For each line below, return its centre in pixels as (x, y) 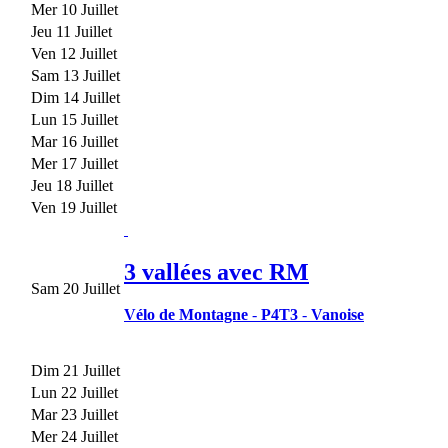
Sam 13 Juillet (75, 75)
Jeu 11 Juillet (71, 31)
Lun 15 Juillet (74, 119)
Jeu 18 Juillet (72, 185)
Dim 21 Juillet (75, 370)
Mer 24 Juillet (74, 436)
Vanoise (337, 314)
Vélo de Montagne (186, 314)
